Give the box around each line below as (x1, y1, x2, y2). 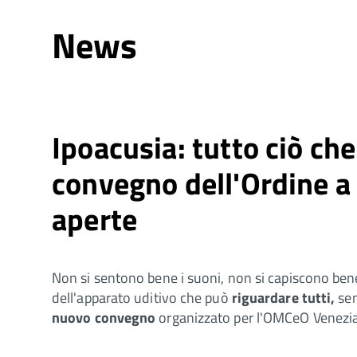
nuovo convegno (52, 306, 156, 328)
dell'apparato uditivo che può (52, 286, 232, 308)
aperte (52, 195, 138, 242)
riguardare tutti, (231, 286, 335, 308)
